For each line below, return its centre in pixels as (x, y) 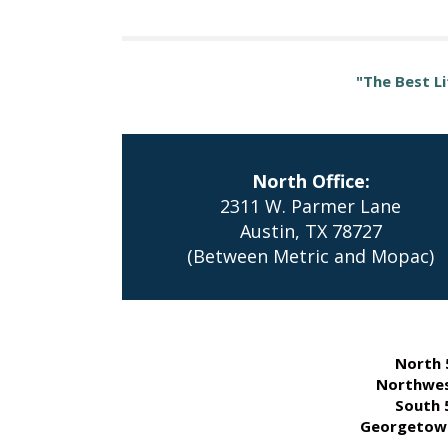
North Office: (310, 181)
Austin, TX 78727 (310, 231)
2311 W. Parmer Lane (311, 206)
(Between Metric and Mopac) (311, 256)
